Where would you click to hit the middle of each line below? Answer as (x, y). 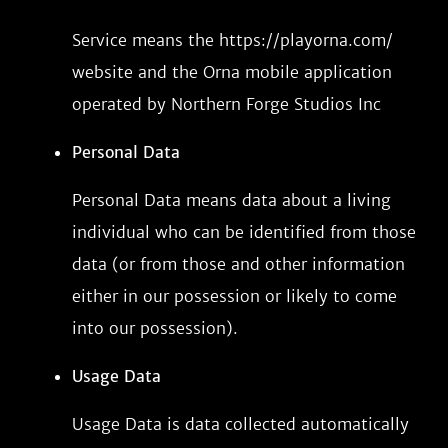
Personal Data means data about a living (231, 200)
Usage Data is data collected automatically (240, 424)
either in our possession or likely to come (234, 296)
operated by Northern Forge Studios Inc (226, 104)
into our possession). (155, 328)
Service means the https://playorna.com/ (232, 40)
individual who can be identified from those (244, 232)
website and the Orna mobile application (232, 72)
